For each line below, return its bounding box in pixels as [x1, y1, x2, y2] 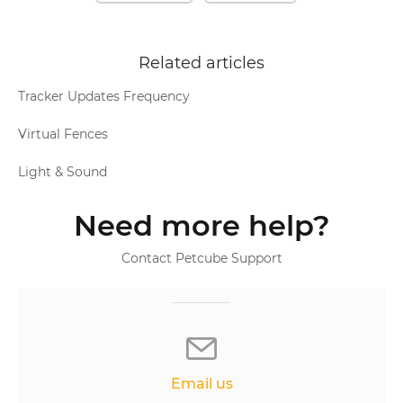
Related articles [139, 52, 264, 73]
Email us [170, 374, 233, 392]
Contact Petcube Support [121, 249, 282, 266]
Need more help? [73, 207, 330, 243]
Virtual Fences [18, 125, 108, 142]
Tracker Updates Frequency [18, 87, 190, 104]
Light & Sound [18, 163, 107, 180]
